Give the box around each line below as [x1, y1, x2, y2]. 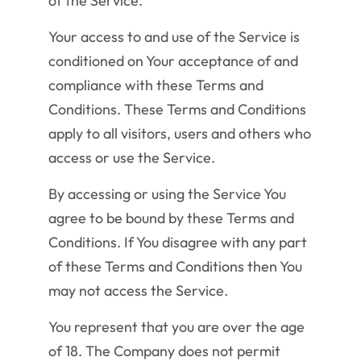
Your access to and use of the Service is [48, 27, 300, 46]
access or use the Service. [48, 148, 215, 167]
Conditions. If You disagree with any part [48, 233, 307, 251]
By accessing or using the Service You [48, 185, 286, 203]
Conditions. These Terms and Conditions [48, 100, 306, 118]
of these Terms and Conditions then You [48, 257, 302, 276]
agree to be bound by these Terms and [48, 209, 294, 227]
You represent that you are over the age [48, 317, 305, 336]
